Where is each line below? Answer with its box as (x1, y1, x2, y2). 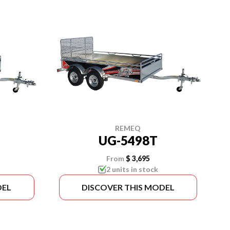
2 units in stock (106, 165, 158, 174)
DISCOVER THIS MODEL (81, 182, 175, 192)
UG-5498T (98, 133, 158, 148)
